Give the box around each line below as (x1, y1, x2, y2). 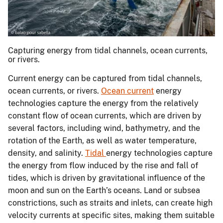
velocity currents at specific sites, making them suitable (8, 211, 215, 221)
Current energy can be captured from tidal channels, (8, 74, 202, 84)
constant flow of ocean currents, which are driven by (8, 111, 202, 121)
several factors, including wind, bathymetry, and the (8, 123, 200, 133)
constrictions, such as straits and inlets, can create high (8, 198, 213, 208)
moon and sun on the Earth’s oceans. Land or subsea (8, 186, 200, 196)
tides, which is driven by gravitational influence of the (8, 173, 205, 183)
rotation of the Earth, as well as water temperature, (8, 136, 197, 146)
